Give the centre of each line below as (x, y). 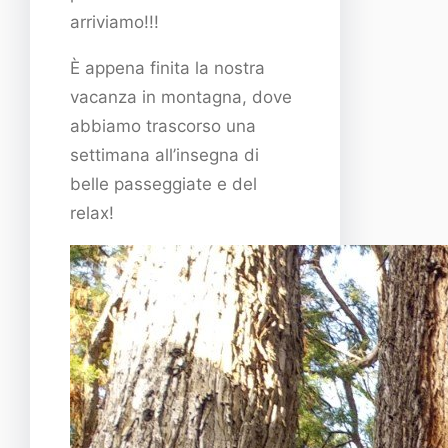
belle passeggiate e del (163, 183)
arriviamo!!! (114, 21)
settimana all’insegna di (164, 154)
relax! (92, 212)
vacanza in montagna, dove (181, 96)
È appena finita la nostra (167, 67)
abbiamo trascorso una (163, 125)
